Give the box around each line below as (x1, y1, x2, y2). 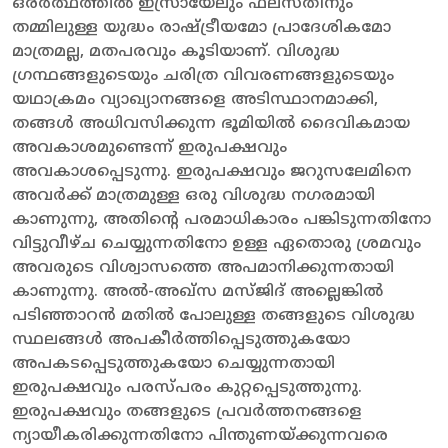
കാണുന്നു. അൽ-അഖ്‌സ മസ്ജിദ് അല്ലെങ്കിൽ (12, 281, 383, 302)
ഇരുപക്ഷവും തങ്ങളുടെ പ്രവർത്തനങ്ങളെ (12, 401, 362, 422)
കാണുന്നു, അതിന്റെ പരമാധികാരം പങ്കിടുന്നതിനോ (12, 209, 431, 230)
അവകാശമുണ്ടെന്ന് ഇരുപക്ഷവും (12, 137, 287, 158)
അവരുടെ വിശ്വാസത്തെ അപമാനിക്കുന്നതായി (12, 257, 394, 278)
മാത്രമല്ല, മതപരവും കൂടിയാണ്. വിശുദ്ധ (12, 41, 340, 62)
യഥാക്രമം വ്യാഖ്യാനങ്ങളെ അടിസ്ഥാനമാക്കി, (12, 89, 378, 110)
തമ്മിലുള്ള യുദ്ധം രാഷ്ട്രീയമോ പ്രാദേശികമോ (12, 17, 391, 38)
